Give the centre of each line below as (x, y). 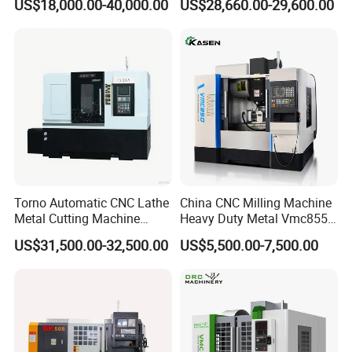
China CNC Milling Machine (255, 203)
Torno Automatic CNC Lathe (92, 203)
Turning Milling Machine (82, 235)
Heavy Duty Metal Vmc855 (253, 219)
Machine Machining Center (254, 235)
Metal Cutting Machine (77, 219)
